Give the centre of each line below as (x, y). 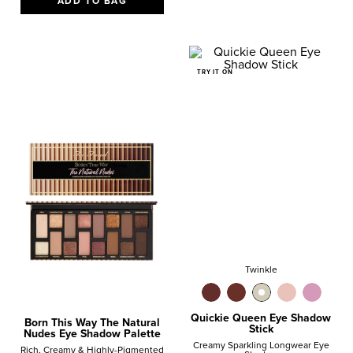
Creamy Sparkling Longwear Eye (261, 346)
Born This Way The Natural (92, 323)
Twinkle (261, 270)
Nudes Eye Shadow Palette (92, 334)
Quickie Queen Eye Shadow (261, 318)
